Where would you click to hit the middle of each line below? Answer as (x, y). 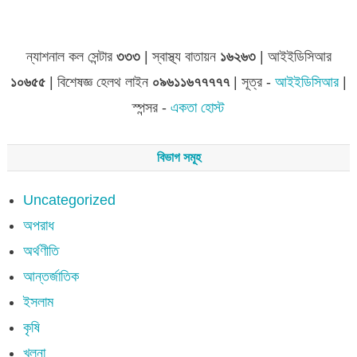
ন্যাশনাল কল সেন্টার (71, 56)
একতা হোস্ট (198, 107)
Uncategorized (69, 200)
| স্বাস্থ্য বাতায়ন (180, 56)
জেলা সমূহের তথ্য (63, 19)
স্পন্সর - (151, 107)
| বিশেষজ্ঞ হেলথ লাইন (99, 82)
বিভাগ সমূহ (178, 157)
